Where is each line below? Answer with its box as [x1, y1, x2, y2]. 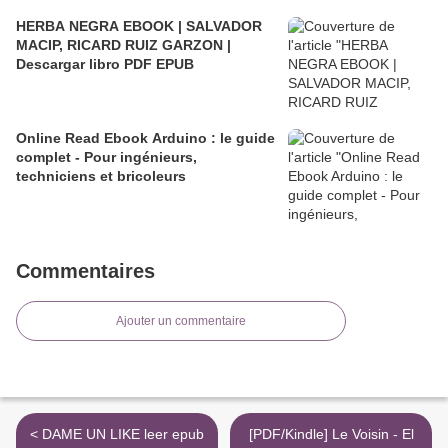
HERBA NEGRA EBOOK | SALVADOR [16, 18, 262, 35]
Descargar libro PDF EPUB [16, 56, 194, 73]
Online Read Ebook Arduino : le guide [16, 130, 275, 147]
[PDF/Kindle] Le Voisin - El [248, 426, 414, 443]
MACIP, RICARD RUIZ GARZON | [16, 37, 231, 54]
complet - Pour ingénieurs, [16, 149, 75, 166]
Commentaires [16, 260, 155, 283]
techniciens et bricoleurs [16, 168, 186, 185]
